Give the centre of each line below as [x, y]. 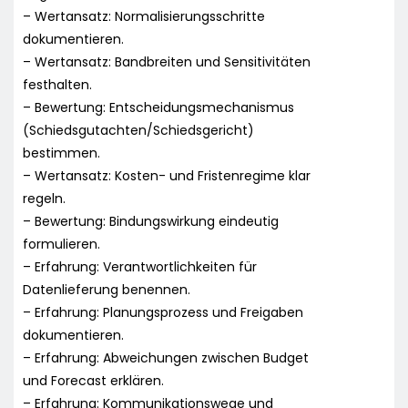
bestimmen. [61, 153]
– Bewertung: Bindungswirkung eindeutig [151, 221]
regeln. [44, 198]
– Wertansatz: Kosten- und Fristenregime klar [167, 175]
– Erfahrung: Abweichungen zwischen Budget [166, 357]
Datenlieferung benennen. [107, 289]
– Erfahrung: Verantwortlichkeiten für [140, 266]
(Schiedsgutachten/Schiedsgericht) [138, 130]
